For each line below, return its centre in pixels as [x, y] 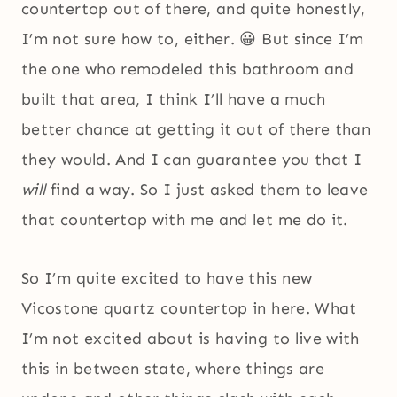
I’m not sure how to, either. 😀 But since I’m [193, 39]
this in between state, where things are [173, 369]
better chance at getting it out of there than [196, 130]
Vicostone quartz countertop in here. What [189, 309]
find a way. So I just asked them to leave [209, 190]
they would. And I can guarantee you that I [192, 160]
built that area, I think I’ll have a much [174, 100]
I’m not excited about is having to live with [191, 339]
